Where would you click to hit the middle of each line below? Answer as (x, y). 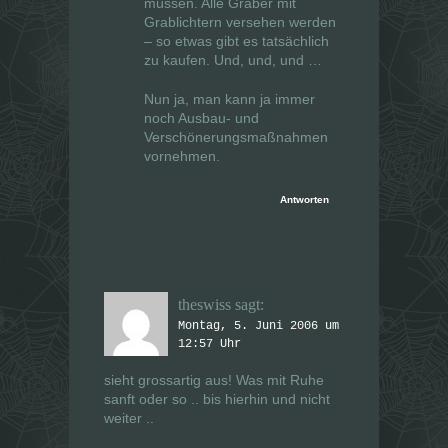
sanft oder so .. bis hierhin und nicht (217, 399)
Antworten (304, 200)
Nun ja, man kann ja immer (229, 99)
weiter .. (129, 418)
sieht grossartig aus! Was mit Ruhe (214, 380)
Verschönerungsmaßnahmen (236, 137)
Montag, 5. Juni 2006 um (258, 326)
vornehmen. (182, 156)
